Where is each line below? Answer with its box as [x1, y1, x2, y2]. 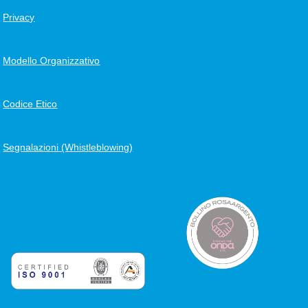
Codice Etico [3, 98, 58, 110]
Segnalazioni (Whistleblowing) [3, 142, 133, 153]
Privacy [3, 12, 35, 23]
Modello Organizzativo [3, 55, 100, 67]
